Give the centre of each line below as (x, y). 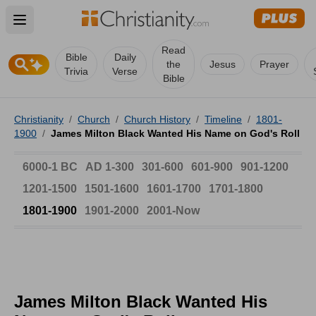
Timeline (223, 119)
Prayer (274, 64)
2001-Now (173, 211)
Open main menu (67, 28)
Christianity (39, 119)
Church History (157, 119)
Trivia (76, 71)
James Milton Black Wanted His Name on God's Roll (175, 133)
